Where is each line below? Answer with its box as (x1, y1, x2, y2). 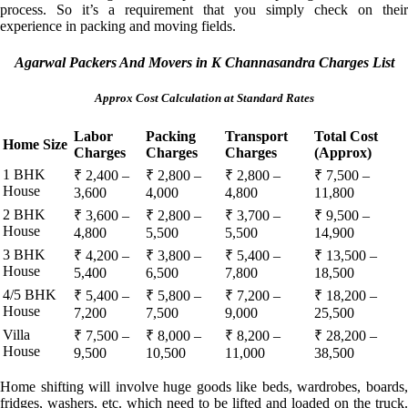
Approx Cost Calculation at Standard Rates (94, 90, 314, 105)
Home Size (3, 136, 67, 152)
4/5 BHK (3, 286, 56, 302)
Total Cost (314, 127, 378, 144)
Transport (225, 127, 288, 144)
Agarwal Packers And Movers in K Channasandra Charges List (14, 54, 394, 70)
